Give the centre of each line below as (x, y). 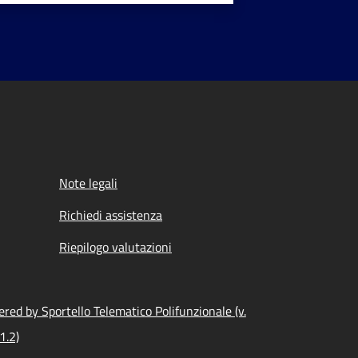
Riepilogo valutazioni (115, 247)
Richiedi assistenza (111, 215)
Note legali (88, 183)
